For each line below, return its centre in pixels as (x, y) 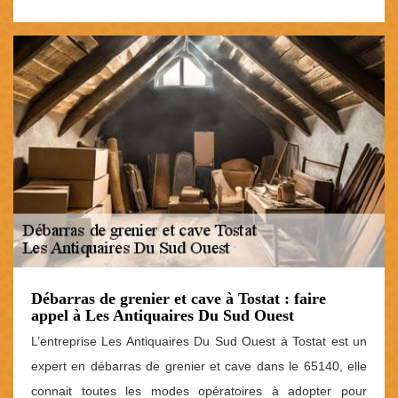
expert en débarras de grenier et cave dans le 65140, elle (199, 366)
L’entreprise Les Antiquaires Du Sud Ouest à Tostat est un (199, 342)
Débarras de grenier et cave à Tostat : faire (179, 299)
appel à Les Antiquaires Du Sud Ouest (163, 316)
